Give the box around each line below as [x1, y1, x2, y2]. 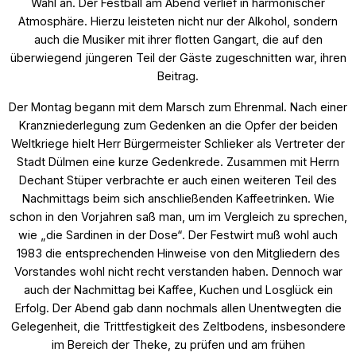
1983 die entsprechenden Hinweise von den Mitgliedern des [16, 246, 340, 260]
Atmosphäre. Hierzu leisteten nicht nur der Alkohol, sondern [18, 14, 338, 28]
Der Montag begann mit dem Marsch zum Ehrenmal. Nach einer [9, 99, 347, 114]
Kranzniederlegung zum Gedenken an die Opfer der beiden [18, 118, 338, 132]
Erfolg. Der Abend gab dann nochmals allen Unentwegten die [14, 300, 342, 315]
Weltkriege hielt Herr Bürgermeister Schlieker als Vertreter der [11, 136, 345, 150]
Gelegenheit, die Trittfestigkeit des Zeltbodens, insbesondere [10, 319, 346, 333]
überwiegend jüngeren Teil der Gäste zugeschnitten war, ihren [10, 50, 346, 64]
